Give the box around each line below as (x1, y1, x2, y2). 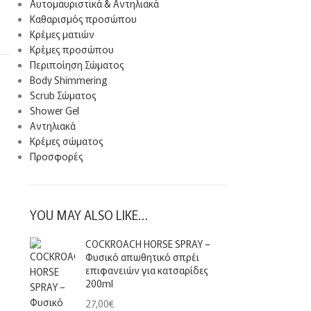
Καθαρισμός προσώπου (29, 12, 137, 26)
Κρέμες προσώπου (29, 42, 114, 56)
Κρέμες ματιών (29, 27, 94, 41)
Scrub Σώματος (29, 88, 96, 102)
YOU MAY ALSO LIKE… (29, 205, 147, 224)
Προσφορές (29, 149, 83, 163)
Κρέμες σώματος (29, 134, 103, 148)
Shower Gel (29, 103, 79, 117)
